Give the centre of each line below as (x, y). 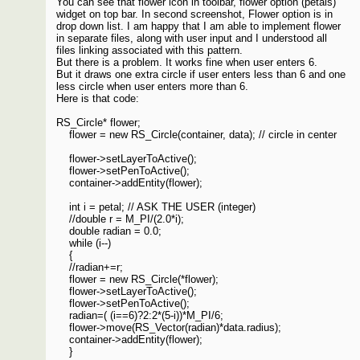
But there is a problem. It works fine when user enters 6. (187, 63)
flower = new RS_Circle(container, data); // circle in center (197, 135)
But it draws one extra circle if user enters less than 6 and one (201, 75)
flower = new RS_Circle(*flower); (138, 280)
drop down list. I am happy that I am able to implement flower (199, 27)
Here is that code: (98, 99)
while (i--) (84, 243)
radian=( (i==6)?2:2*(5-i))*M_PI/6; (140, 316)
